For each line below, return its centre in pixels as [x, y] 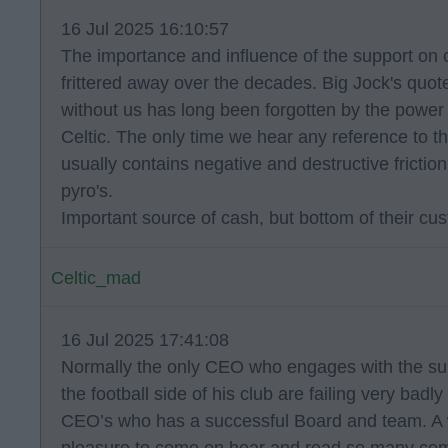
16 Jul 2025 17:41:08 [145, 339]
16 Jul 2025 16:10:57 [145, 28]
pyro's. [87, 190]
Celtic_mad [96, 277]
